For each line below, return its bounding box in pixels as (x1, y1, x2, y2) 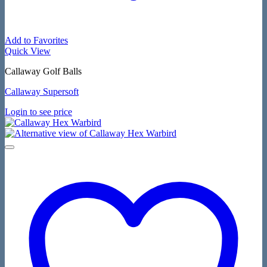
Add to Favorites (5, 35, 68, 45)
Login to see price (5, 107, 72, 117)
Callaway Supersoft (5, 86, 79, 97)
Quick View (5, 46, 51, 56)
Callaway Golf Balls (5, 66, 82, 76)
